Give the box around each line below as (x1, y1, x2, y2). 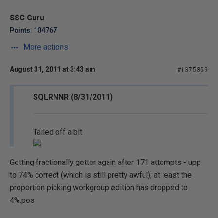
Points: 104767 (10, 26, 57, 34)
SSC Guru (10, 13, 44, 22)
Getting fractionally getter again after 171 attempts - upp (10, 158, 201, 167)
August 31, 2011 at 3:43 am (10, 65, 95, 73)
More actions (21, 42, 68, 52)
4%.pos (10, 196, 35, 205)
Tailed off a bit (33, 127, 82, 137)
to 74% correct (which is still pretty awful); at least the (10, 170, 192, 180)
